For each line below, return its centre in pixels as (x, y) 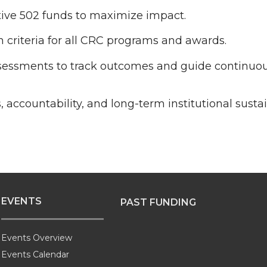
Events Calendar (35, 255)
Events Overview (37, 238)
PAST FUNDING (158, 202)
